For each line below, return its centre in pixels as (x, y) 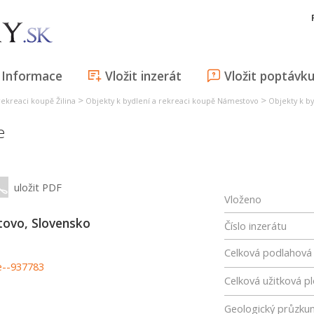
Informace (32, 76)
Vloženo (243, 199)
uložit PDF (38, 187)
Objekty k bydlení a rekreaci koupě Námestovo (172, 101)
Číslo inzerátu (255, 226)
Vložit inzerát (143, 76)
